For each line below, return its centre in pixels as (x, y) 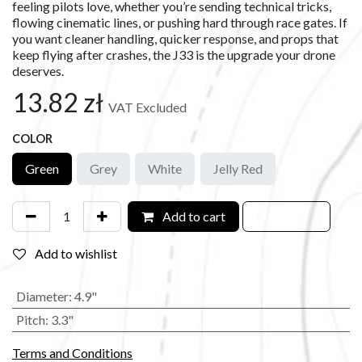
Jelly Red (238, 168)
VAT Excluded (147, 107)
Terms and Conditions (72, 352)
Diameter (42, 296)
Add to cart (193, 216)
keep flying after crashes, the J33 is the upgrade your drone (174, 54)
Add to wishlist (76, 253)
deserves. (38, 70)
